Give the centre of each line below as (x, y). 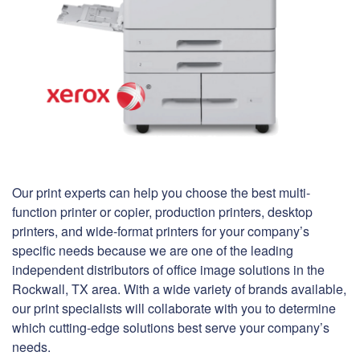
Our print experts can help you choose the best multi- (161, 193)
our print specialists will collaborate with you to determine (174, 309)
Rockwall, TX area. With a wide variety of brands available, (179, 289)
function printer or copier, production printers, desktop (162, 212)
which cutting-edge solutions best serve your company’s (171, 328)
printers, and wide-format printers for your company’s (161, 231)
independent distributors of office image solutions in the (168, 270)
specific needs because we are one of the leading (153, 251)
